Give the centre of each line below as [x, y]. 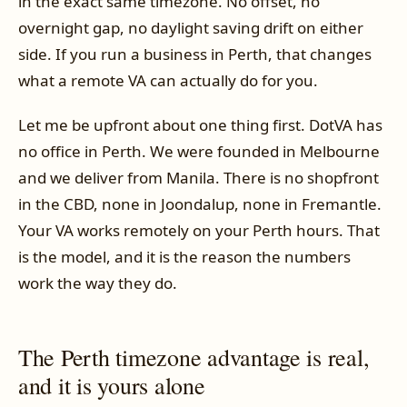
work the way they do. [98, 283]
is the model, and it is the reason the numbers [184, 257]
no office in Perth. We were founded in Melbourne [199, 152]
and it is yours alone [112, 386]
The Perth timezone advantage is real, [194, 357]
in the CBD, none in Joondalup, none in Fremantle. [200, 204]
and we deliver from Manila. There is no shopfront [199, 178]
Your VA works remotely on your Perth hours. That [199, 231]
